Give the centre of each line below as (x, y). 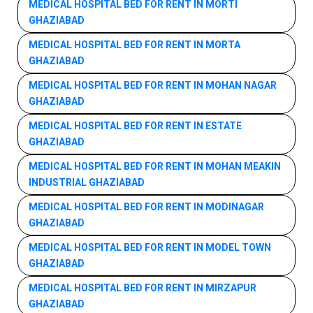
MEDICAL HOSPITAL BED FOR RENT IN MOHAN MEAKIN (155, 166)
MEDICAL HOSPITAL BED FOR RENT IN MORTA (134, 45)
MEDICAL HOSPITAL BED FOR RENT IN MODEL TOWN (150, 247)
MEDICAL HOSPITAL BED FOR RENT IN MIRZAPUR (143, 288)
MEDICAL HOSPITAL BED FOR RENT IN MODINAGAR (146, 207)
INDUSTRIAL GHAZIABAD (87, 182)
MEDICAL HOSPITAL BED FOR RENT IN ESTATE (135, 126)
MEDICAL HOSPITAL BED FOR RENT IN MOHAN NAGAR (153, 85)
